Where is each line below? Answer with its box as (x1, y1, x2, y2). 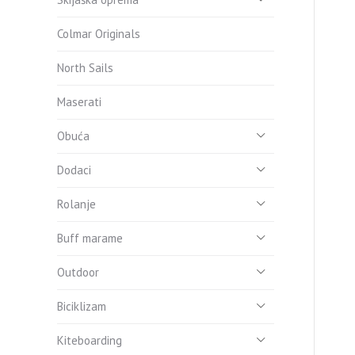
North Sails (57, 60, 113, 75)
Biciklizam (57, 299, 106, 314)
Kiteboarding (57, 333, 122, 348)
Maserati (57, 94, 101, 109)
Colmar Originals (57, 26, 140, 41)
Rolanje (57, 197, 96, 212)
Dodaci (57, 162, 91, 177)
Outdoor (57, 265, 99, 280)
